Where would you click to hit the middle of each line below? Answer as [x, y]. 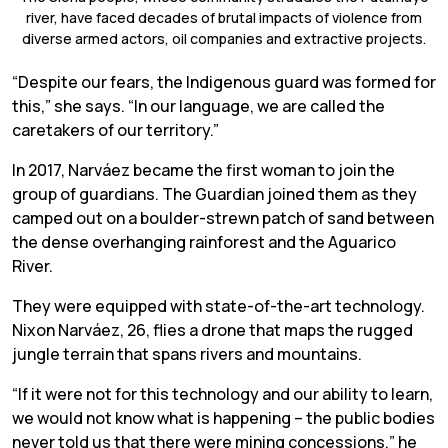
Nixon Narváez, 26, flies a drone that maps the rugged [212, 329]
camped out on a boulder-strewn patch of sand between [223, 217]
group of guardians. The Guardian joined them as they [214, 193]
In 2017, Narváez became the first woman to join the [203, 169]
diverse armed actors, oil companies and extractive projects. [224, 38]
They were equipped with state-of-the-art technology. [218, 305]
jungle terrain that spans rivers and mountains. [187, 353]
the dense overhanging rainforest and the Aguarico [204, 241]
